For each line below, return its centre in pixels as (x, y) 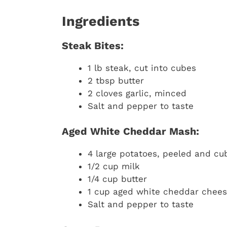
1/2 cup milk (114, 166)
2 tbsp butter (116, 80)
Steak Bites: (93, 45)
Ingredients (101, 21)
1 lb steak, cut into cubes (142, 68)
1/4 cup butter (117, 179)
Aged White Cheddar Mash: (130, 131)
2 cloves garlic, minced (137, 93)
